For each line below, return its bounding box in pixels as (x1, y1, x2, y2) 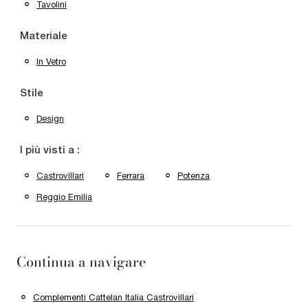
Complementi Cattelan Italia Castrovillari (33, 291, 194, 302)
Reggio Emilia (36, 191, 92, 202)
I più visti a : (20, 145, 80, 155)
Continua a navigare (16, 250, 146, 272)
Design (36, 113, 64, 124)
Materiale (20, 31, 67, 41)
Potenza (177, 170, 210, 181)
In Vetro (36, 56, 66, 67)
